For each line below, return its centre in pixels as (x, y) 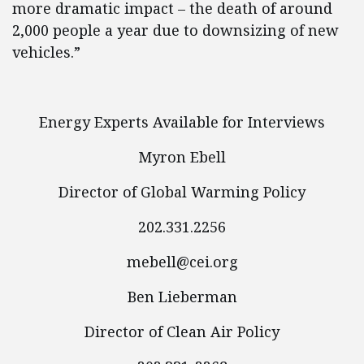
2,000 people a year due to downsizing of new (175, 30)
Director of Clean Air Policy (182, 331)
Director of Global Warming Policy (182, 192)
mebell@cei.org (182, 262)
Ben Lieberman (182, 297)
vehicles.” (46, 52)
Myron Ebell (182, 157)
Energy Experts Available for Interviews (182, 122)
